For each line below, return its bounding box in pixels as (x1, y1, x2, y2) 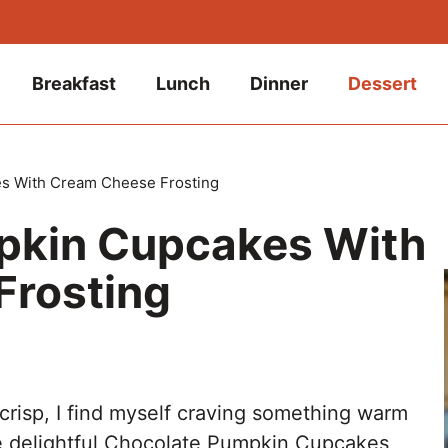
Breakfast (32, 73, 117, 94)
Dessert (348, 73, 418, 94)
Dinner (250, 73, 309, 94)
